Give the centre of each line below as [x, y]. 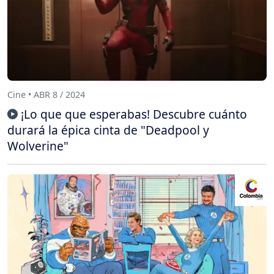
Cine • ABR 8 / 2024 [46, 95]
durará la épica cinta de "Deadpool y [108, 130]
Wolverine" [38, 146]
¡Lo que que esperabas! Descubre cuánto [134, 114]
